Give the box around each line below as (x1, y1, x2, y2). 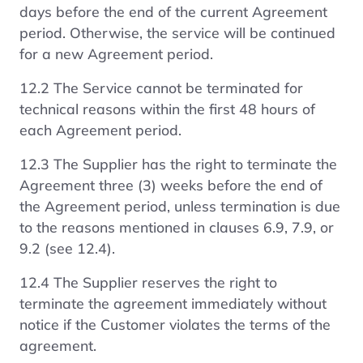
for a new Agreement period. (19, 44, 213, 62)
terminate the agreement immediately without (19, 293, 327, 312)
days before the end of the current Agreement (19, 2, 327, 20)
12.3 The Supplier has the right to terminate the (19, 154, 337, 173)
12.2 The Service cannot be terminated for (19, 78, 303, 96)
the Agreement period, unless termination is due (19, 196, 340, 215)
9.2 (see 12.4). (19, 238, 115, 257)
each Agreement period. (19, 120, 181, 139)
